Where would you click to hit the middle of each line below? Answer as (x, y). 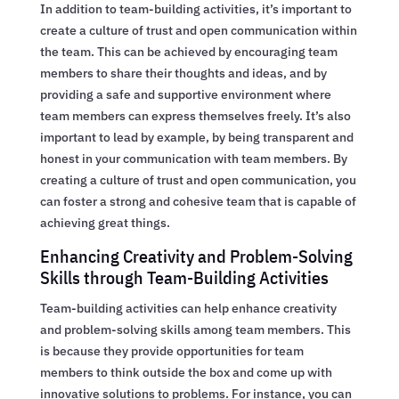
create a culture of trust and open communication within (198, 30)
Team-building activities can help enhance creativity (188, 308)
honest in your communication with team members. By (193, 158)
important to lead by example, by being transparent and (196, 137)
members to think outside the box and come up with (186, 372)
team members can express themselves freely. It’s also (195, 115)
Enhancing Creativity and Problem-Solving (196, 256)
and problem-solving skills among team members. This (195, 329)
